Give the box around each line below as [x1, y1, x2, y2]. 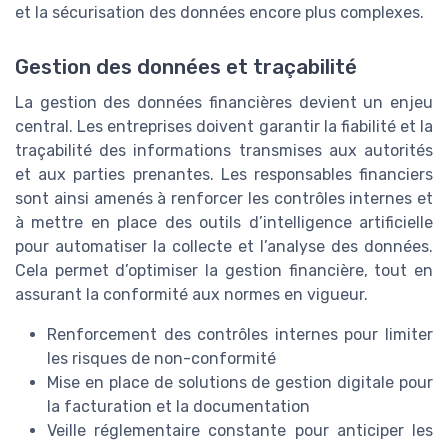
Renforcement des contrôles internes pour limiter [47, 324, 433, 344]
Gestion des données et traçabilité [15, 54, 357, 79]
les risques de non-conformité [47, 348, 276, 368]
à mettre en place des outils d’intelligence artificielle [15, 212, 433, 232]
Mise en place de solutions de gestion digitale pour [47, 372, 433, 392]
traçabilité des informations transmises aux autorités [15, 140, 433, 160]
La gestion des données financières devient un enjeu [15, 92, 433, 112]
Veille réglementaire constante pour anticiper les [47, 420, 433, 440]
